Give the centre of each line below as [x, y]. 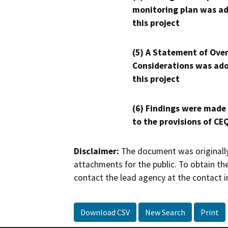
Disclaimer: [96, 151]
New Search [165, 212]
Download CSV [105, 212]
